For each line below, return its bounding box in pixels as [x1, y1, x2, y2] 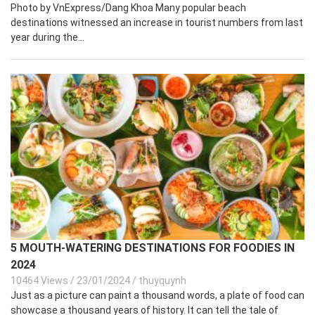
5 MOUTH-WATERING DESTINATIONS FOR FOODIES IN [11, 240, 295, 255]
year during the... [11, 32, 84, 44]
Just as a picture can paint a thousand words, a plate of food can [11, 289, 304, 301]
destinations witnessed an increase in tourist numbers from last [11, 17, 303, 29]
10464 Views [11, 274, 68, 286]
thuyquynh [139, 274, 186, 286]
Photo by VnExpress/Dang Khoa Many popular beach [11, 2, 246, 14]
